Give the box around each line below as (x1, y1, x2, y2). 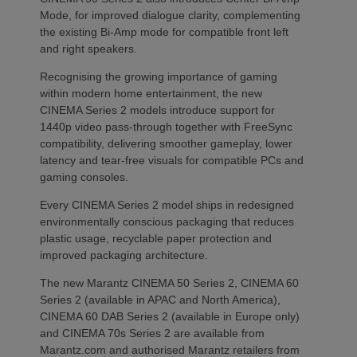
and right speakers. (40, 41, 140, 55)
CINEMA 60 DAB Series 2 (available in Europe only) (40, 309, 300, 323)
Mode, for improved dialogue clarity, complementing (40, 8, 300, 22)
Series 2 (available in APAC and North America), (40, 292, 280, 306)
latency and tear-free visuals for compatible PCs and (40, 153, 304, 167)
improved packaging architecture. (40, 248, 208, 261)
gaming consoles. (40, 170, 131, 183)
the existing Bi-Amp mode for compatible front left (40, 25, 288, 38)
